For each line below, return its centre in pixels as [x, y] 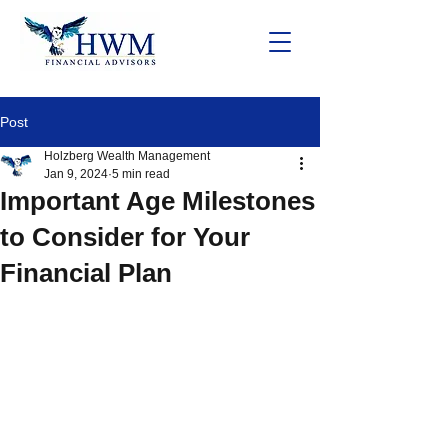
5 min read [141, 174]
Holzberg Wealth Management [127, 156]
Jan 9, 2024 [76, 174]
